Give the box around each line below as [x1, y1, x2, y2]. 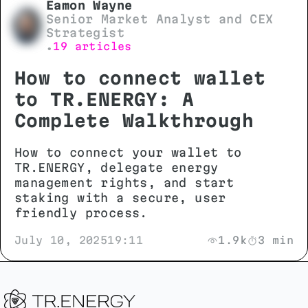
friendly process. [14, 206, 148, 219]
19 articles [53, 40, 132, 52]
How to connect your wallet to [14, 145, 242, 159]
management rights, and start [14, 175, 234, 189]
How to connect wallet [14, 67, 266, 88]
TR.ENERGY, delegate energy [14, 160, 219, 174]
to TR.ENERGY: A [14, 89, 194, 109]
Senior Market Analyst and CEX [46, 12, 274, 25]
